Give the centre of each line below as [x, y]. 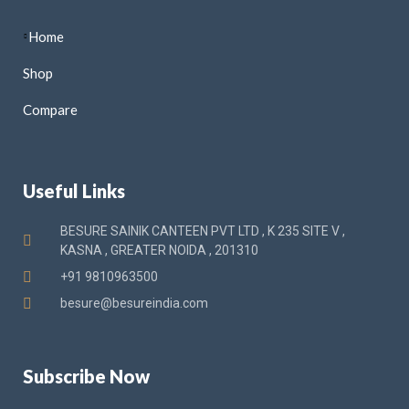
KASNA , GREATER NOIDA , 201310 [159, 251]
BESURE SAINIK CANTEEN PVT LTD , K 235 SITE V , [203, 231]
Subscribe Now [86, 377]
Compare [50, 110]
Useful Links [74, 191]
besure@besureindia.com [134, 304]
